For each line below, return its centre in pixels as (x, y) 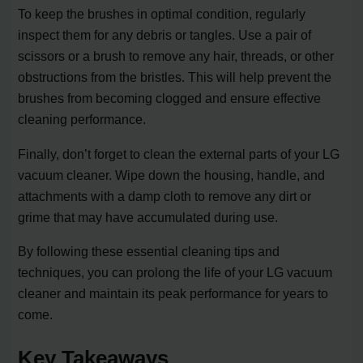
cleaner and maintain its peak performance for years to (173, 293)
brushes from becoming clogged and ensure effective (170, 98)
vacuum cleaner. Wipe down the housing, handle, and (172, 175)
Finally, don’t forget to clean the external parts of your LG (179, 154)
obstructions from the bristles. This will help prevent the (175, 77)
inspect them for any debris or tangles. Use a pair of (165, 35)
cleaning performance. (82, 120)
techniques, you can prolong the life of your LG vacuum (175, 272)
